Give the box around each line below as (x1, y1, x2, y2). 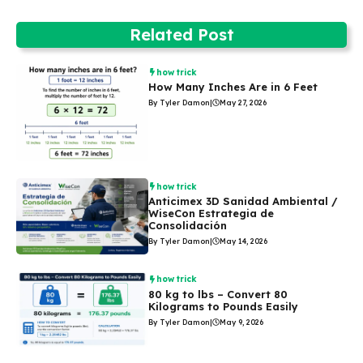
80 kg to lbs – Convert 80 (148, 287, 288, 301)
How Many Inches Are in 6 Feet (148, 80, 318, 94)
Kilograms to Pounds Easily (148, 299, 299, 313)
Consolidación (148, 219, 228, 233)
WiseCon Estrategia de (148, 207, 275, 220)
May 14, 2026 (220, 237, 268, 246)
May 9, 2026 (220, 317, 264, 327)
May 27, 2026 (220, 98, 267, 108)
